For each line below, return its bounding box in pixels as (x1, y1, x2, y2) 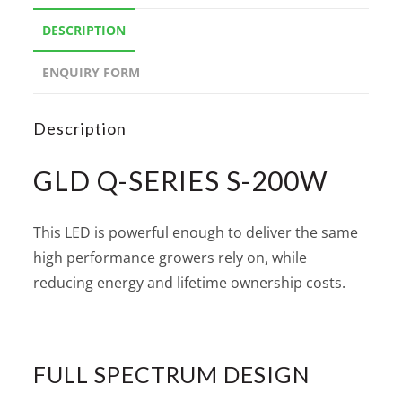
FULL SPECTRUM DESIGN (33, 361, 311, 389)
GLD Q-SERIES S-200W (33, 164, 329, 197)
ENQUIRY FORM (42, 64, 141, 82)
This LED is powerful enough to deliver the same (33, 223, 359, 243)
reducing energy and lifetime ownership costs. (33, 273, 346, 293)
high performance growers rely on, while (33, 248, 308, 268)
